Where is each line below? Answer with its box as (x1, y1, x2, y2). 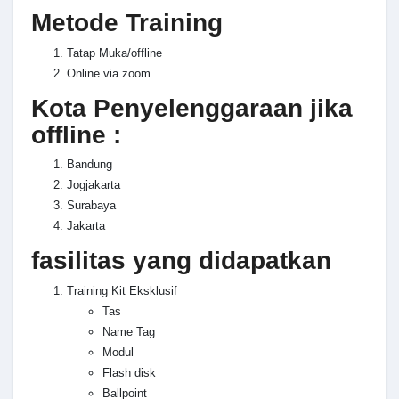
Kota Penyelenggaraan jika (31, 94, 353, 122)
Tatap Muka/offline (67, 45, 162, 60)
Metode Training (31, 9, 223, 37)
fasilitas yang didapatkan (31, 247, 331, 275)
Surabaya (67, 199, 116, 213)
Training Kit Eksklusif (67, 283, 177, 297)
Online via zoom (67, 66, 151, 80)
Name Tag (102, 324, 155, 338)
